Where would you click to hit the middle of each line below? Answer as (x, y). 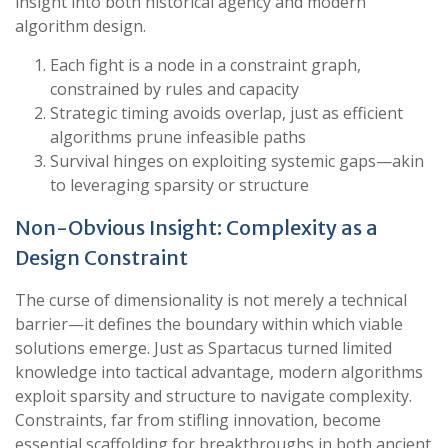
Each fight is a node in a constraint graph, (206, 65)
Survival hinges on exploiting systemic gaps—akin (237, 161)
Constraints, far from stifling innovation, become (198, 420)
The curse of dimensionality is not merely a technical (211, 300)
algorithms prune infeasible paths (178, 137)
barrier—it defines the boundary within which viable (209, 324)
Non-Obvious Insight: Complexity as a (196, 227)
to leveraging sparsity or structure (180, 185)
